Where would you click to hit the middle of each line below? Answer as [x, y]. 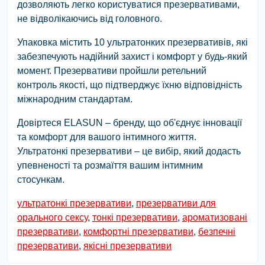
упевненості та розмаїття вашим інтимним [110, 166]
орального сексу [52, 218]
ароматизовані [215, 218]
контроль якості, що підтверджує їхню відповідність [130, 85]
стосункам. [41, 180]
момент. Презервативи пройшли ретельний [112, 71]
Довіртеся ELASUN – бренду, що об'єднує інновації [130, 123]
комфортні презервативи [138, 232]
